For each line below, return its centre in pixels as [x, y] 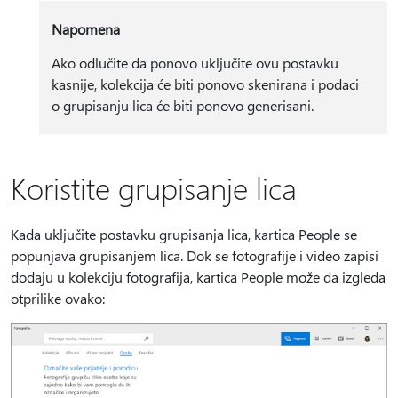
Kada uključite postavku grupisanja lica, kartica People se [184, 235]
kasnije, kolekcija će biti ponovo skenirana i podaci [205, 84]
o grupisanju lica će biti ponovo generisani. [182, 106]
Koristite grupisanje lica [154, 188]
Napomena [85, 29]
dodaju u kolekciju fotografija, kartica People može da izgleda [198, 277]
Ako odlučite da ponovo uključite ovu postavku [195, 63]
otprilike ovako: [58, 298]
